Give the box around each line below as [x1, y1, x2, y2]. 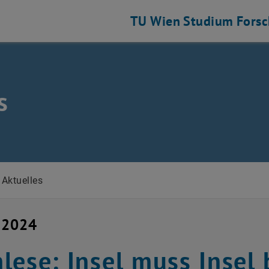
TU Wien [130, 13, 181, 29]
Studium [183, 13, 234, 29]
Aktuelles [1, 175, 43, 186]
